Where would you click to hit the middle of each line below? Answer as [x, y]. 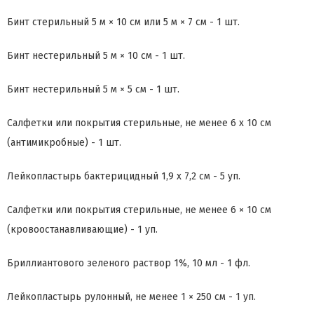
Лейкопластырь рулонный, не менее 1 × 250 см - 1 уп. [133, 297]
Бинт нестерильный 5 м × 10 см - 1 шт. [97, 56]
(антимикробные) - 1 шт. [66, 143]
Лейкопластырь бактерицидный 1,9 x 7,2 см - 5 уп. [125, 177]
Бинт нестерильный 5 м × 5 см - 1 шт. [95, 90]
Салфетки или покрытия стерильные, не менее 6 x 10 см [139, 123]
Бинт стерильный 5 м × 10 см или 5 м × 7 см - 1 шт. [125, 22]
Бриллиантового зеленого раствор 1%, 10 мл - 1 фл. [130, 264]
